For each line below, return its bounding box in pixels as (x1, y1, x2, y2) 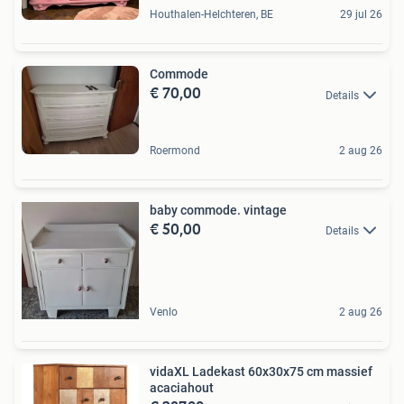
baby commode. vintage (150, 203, 287, 217)
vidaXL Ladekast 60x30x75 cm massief (150, 364, 372, 379)
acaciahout (150, 381, 214, 395)
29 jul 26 (340, 8, 382, 22)
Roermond (150, 144, 200, 157)
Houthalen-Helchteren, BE (150, 8, 273, 22)
